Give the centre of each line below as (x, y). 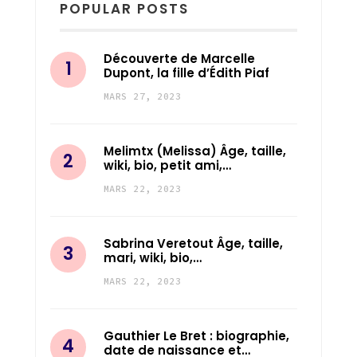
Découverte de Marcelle (179, 59)
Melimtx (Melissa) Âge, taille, (195, 151)
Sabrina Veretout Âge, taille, (193, 244)
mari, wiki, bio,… (153, 258)
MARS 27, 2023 (143, 96)
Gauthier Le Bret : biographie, (196, 336)
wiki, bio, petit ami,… (167, 166)
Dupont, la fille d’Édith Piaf (186, 73)
